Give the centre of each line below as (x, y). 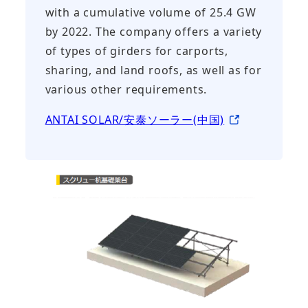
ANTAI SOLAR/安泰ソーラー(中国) (135, 119)
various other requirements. (126, 89)
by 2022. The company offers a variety (154, 31)
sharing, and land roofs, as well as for (153, 70)
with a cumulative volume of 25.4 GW (151, 12)
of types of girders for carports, (136, 51)
